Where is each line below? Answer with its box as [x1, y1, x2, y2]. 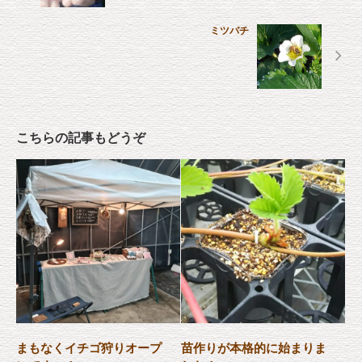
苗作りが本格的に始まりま [181, 341, 326, 355]
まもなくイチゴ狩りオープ [16, 341, 162, 355]
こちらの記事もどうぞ [16, 131, 145, 145]
